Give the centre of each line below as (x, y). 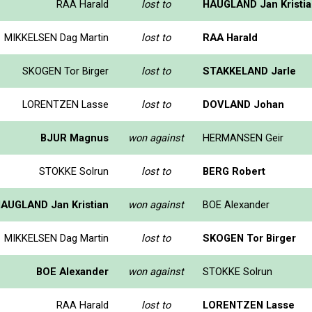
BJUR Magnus (75, 138)
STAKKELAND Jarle (249, 71)
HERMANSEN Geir (243, 138)
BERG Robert (234, 171)
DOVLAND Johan (243, 104)
